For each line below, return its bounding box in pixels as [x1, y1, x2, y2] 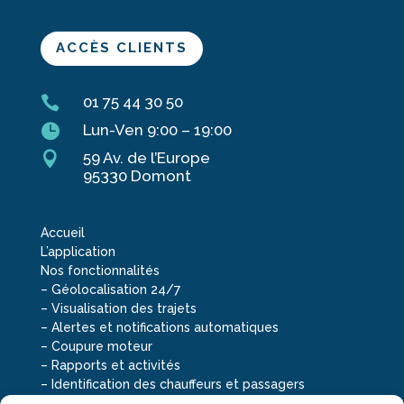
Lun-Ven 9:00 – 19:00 [82, 120, 232, 139]
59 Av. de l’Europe [82, 148, 210, 167]
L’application [40, 243, 115, 259]
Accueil [40, 225, 85, 240]
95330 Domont [82, 166, 191, 185]
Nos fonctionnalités [40, 262, 160, 278]
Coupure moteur [50, 338, 152, 353]
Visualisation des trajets [50, 300, 197, 316]
